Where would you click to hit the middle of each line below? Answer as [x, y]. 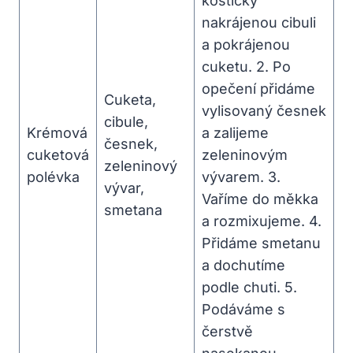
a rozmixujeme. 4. [262, 221]
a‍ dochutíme [243, 265]
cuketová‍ [58, 154]
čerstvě [227, 331]
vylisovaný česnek [264, 110]
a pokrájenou [246, 44]
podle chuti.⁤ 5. [249, 287]
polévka [53, 176]
